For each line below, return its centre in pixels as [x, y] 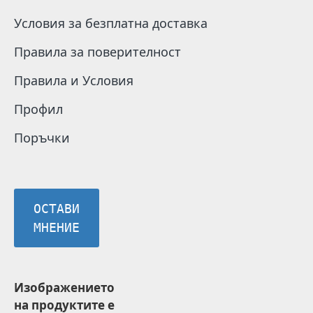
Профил [38, 109]
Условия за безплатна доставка [111, 23]
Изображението [64, 287]
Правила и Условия [74, 80]
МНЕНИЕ [57, 227]
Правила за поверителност [97, 52]
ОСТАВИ [57, 209]
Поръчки [42, 138]
